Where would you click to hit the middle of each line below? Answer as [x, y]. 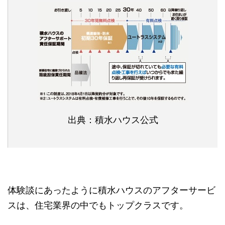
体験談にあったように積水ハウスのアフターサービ [111, 190]
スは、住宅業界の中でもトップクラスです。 [98, 205]
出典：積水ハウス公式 [113, 120]
